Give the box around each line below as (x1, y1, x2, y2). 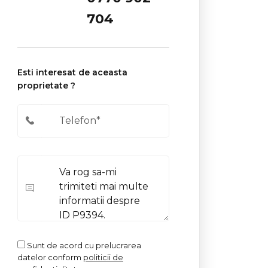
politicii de (83, 252, 123, 262)
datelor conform (17, 252, 83, 262)
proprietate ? (17, 80, 75, 91)
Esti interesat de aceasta (17, 67, 127, 78)
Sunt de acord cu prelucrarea (25, 240, 141, 250)
